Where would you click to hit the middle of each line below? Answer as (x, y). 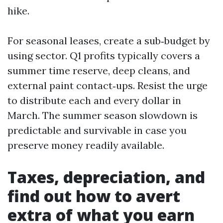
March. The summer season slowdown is (103, 115)
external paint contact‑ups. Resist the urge (108, 85)
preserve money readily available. (86, 145)
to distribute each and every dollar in (94, 100)
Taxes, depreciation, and (106, 177)
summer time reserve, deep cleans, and (99, 70)
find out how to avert (94, 196)
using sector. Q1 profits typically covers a (104, 56)
